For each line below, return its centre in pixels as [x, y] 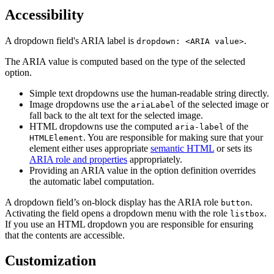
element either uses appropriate [90, 148]
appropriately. [155, 159]
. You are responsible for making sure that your [173, 137]
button [235, 202]
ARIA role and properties [78, 159]
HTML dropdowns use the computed [102, 126]
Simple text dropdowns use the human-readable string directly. [149, 93]
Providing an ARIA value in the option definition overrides [143, 170]
